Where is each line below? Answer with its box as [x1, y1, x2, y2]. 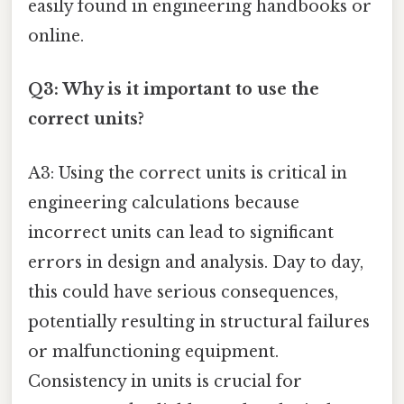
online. [28, 26, 84, 47]
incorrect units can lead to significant [28, 222, 334, 243]
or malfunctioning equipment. [28, 341, 279, 362]
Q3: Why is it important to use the [28, 79, 319, 100]
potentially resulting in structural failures [28, 311, 370, 332]
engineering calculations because [28, 192, 299, 213]
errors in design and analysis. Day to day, [28, 252, 363, 272]
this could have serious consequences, [28, 281, 338, 302]
